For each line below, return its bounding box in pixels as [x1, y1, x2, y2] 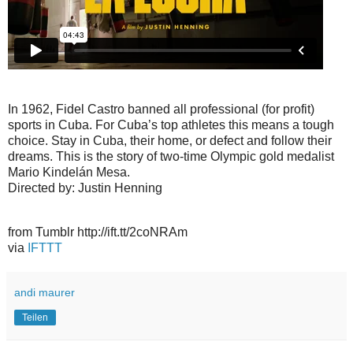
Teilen [22, 311, 48, 323]
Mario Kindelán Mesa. [8, 165, 130, 179]
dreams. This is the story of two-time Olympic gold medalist [8, 149, 334, 163]
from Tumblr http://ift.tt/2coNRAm [8, 225, 188, 239]
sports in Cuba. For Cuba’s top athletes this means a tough [8, 117, 334, 132]
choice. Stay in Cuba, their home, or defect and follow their [8, 133, 332, 147]
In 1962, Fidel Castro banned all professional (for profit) [8, 102, 314, 116]
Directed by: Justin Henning [8, 180, 162, 195]
